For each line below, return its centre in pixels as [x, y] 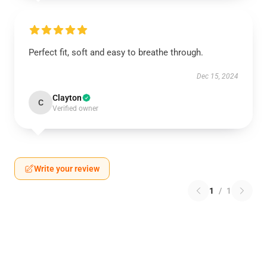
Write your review [67, 169]
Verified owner [75, 108]
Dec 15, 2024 [218, 76]
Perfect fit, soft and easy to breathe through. [116, 52]
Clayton [67, 98]
